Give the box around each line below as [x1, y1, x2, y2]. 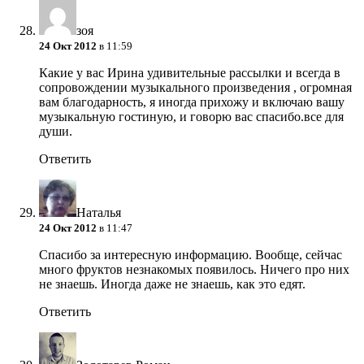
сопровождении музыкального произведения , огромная [39, 80, 352, 95]
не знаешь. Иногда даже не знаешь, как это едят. [39, 277, 305, 292]
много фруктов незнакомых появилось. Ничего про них [39, 262, 349, 277]
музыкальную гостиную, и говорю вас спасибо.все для [39, 110, 344, 124]
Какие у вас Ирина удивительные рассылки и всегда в [39, 66, 340, 80]
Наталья [76, 206, 121, 220]
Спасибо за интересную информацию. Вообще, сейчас [39, 248, 342, 262]
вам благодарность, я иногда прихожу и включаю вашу [39, 95, 344, 110]
